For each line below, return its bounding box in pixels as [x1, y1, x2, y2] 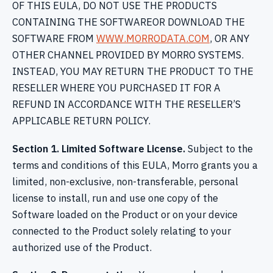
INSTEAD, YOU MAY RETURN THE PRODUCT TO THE [12, 65, 253, 79]
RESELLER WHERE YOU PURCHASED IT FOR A [12, 81, 221, 95]
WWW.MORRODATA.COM [96, 32, 210, 46]
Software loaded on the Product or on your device [12, 207, 238, 221]
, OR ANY [210, 32, 249, 46]
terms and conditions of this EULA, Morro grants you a [12, 158, 258, 172]
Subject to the [185, 141, 253, 155]
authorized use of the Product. [12, 240, 152, 254]
